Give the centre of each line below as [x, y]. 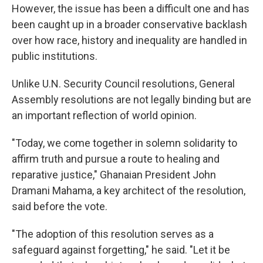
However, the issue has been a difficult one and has [131, 9]
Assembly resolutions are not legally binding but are [131, 100]
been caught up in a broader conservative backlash [129, 24]
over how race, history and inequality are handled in [129, 40]
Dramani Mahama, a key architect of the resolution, [129, 190]
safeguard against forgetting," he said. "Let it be [121, 250]
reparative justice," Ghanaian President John [114, 175]
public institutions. [55, 56]
